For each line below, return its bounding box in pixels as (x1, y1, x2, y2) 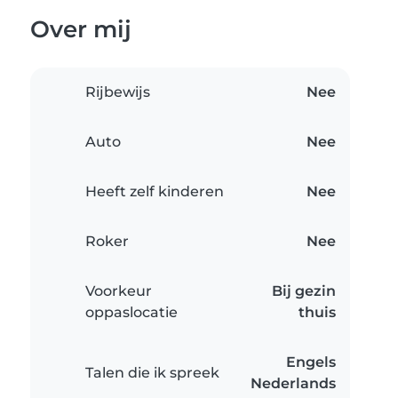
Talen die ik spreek (85, 364, 219, 382)
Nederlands (251, 375, 336, 393)
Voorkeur (85, 283, 152, 300)
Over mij (30, 15, 131, 44)
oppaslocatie (85, 304, 178, 322)
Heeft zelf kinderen (85, 183, 224, 201)
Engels (286, 354, 336, 371)
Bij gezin (272, 283, 336, 300)
